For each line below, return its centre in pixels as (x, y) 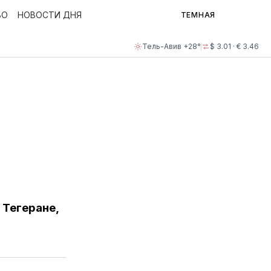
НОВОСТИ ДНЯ (50, 15)
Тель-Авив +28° (171, 46)
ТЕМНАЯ (198, 15)
